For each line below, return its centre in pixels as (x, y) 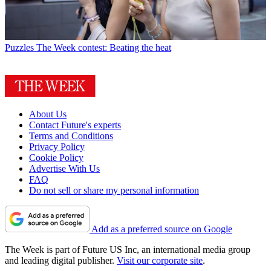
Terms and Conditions (71, 135)
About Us (48, 114)
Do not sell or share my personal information (114, 190)
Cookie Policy (56, 157)
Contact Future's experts (75, 125)
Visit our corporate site (160, 260)
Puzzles (19, 47)
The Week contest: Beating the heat (104, 47)
